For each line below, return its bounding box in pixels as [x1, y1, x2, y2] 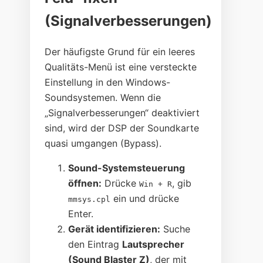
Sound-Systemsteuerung [68, 161, 186, 174]
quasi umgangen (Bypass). [45, 137, 162, 149]
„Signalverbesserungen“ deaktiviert [45, 106, 200, 119]
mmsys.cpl [68, 194, 111, 204]
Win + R [139, 179, 173, 188]
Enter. [68, 207, 94, 220]
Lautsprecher [122, 238, 185, 250]
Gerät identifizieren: [68, 222, 161, 235]
